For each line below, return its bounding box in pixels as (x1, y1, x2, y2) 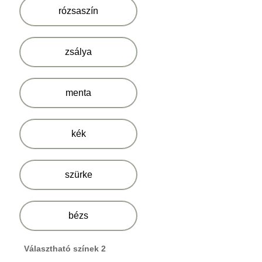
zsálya (65, 47, 92, 57)
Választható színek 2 (24, 243, 106, 253)
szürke (64, 170, 92, 180)
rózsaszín (58, 6, 98, 16)
